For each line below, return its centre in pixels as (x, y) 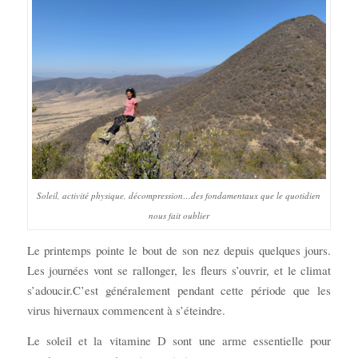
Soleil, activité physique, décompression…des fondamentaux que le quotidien (179, 196)
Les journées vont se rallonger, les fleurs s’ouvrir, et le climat (179, 270)
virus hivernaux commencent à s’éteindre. (126, 310)
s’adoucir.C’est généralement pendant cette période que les (179, 290)
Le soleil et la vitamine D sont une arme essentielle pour (179, 340)
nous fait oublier (179, 216)
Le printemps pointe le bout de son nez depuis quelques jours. (179, 251)
